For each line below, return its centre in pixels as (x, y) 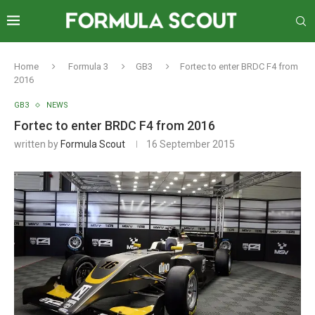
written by (37, 144)
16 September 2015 (191, 144)
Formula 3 (88, 66)
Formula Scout (93, 144)
